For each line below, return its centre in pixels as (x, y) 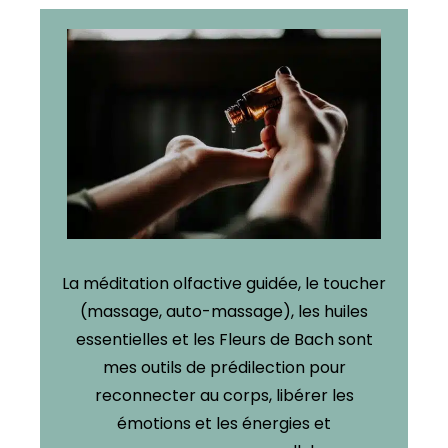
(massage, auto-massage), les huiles (224, 311)
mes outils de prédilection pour (224, 367)
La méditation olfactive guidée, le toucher (224, 283)
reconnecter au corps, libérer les (224, 395)
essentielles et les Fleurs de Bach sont (224, 339)
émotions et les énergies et (224, 423)
